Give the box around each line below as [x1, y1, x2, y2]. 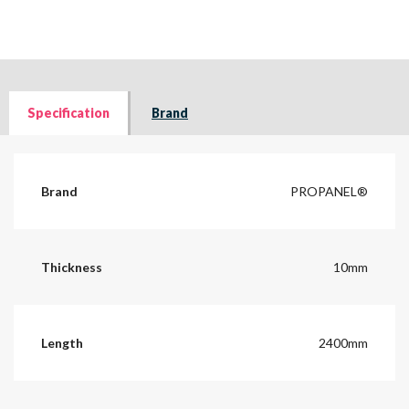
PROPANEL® [290, 183, 368, 199]
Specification [27, 104, 110, 121]
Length [41, 334, 83, 351]
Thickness [41, 258, 102, 275]
